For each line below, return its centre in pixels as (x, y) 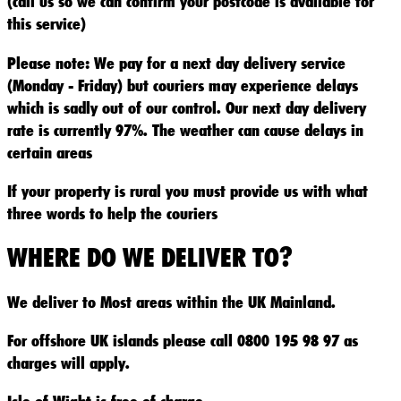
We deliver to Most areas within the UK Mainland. (171, 301)
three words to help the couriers (112, 213)
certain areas (50, 152)
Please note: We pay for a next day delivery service (176, 62)
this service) (47, 24)
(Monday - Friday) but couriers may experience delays (183, 85)
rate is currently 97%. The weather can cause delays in (185, 129)
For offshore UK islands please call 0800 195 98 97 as (183, 341)
